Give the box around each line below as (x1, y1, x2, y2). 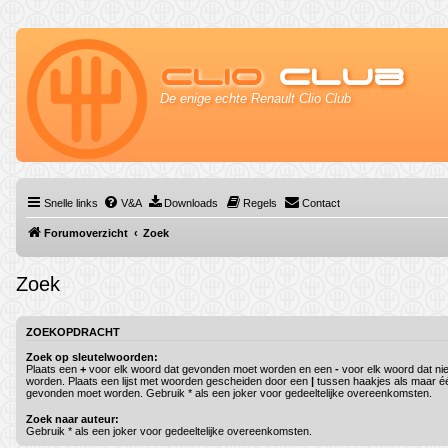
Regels (243, 197, 277, 209)
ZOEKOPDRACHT (26, 326, 120, 339)
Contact (302, 197, 340, 209)
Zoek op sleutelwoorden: (26, 350, 158, 363)
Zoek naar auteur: (26, 412, 119, 425)
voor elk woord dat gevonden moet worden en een (86, 362, 335, 375)
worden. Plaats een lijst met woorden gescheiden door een (26, 374, 311, 387)
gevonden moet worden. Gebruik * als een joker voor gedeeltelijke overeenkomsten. (26, 386, 432, 399)
